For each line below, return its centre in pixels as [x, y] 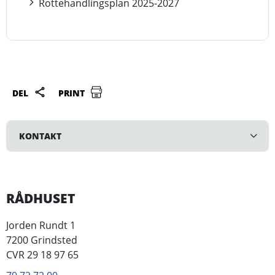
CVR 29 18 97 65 [42, 255]
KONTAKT [40, 136]
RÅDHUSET [41, 198]
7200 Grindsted [42, 240]
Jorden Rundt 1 [41, 225]
